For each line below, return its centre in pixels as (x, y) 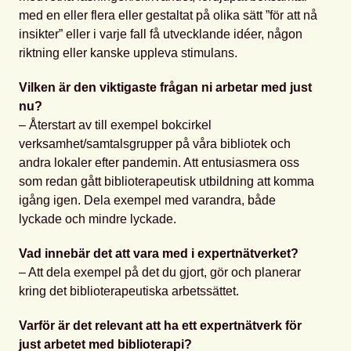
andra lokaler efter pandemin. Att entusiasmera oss (159, 163)
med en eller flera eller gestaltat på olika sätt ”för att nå (168, 16)
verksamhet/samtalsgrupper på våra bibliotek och (155, 144)
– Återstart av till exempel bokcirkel (115, 125)
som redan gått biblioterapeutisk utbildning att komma (166, 182)
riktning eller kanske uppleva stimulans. (128, 53)
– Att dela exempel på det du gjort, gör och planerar (160, 273)
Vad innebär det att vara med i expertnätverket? (159, 254)
